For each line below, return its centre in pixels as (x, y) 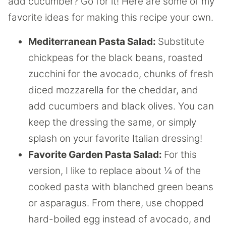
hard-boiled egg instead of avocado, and (120, 219)
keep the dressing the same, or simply (112, 122)
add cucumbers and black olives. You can (121, 106)
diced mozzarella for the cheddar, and (113, 90)
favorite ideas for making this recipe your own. (111, 17)
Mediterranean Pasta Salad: (93, 42)
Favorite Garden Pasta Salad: (96, 155)
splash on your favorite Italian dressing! (115, 138)
